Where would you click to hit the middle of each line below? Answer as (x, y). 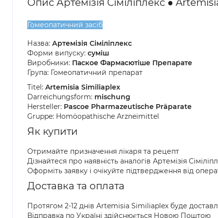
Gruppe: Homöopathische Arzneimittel (93, 116)
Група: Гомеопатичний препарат (85, 73)
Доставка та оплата (76, 186)
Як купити (53, 131)
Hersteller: (45, 107)
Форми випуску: (57, 53)
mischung (112, 97)
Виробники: (50, 63)
